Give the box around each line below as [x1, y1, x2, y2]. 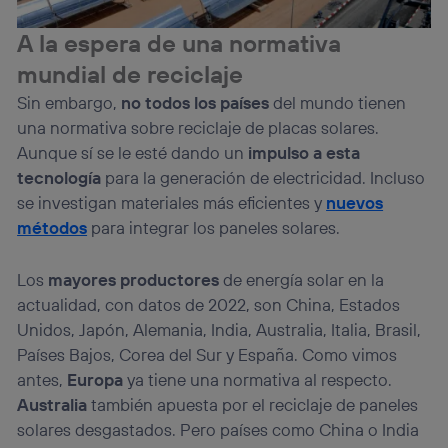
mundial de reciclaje [17, 58, 244, 89]
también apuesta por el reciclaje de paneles [87, 394, 419, 416]
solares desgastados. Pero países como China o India [17, 419, 420, 441]
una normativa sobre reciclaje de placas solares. [17, 116, 380, 138]
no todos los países [121, 91, 270, 113]
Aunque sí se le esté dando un [17, 141, 249, 163]
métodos [17, 216, 88, 238]
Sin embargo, [17, 91, 122, 113]
